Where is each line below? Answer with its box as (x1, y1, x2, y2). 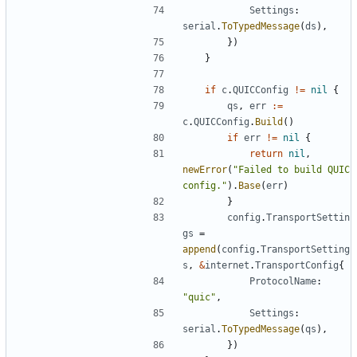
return (249, 147, 283, 159)
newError (182, 163, 227, 175)
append (182, 243, 216, 255)
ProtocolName (249, 275, 316, 287)
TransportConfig (255, 259, 339, 271)
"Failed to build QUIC (233, 163, 350, 175)
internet (205, 259, 249, 271)
